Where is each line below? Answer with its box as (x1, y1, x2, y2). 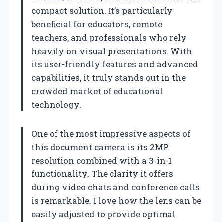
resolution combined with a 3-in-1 (31, 154, 172, 166)
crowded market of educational (31, 85, 163, 97)
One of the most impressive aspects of (31, 127, 191, 139)
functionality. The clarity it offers (31, 167, 173, 179)
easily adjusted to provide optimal (31, 208, 175, 220)
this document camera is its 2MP (31, 141, 168, 153)
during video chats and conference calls (31, 181, 200, 193)
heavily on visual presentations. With (31, 45, 192, 56)
